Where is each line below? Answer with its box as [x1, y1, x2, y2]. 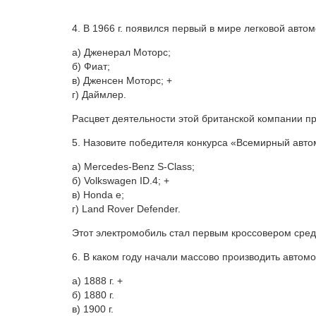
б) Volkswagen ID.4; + [72, 175, 169, 187]
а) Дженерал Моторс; [72, 47, 171, 59]
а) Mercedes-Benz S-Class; [72, 161, 195, 173]
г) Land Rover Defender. [72, 203, 181, 215]
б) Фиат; [72, 61, 110, 73]
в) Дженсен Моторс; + [72, 75, 172, 87]
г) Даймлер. [72, 89, 126, 101]
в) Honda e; [72, 189, 124, 201]
